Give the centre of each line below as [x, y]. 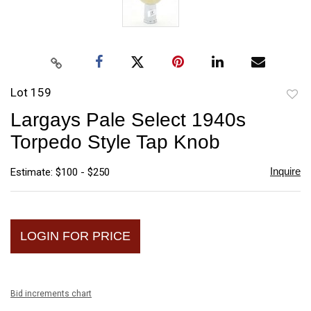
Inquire [285, 171]
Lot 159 [31, 92]
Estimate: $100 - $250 [60, 172]
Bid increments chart [51, 293]
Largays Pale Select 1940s [128, 119]
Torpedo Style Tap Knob [115, 142]
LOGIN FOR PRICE [75, 236]
